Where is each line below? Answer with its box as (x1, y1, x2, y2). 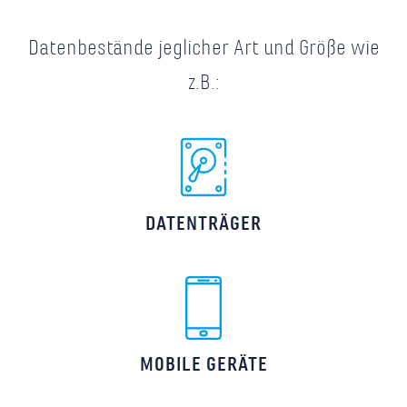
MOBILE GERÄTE (139, 352, 268, 375)
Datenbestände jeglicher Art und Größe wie (27, 35, 380, 59)
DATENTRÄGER (145, 212, 262, 234)
